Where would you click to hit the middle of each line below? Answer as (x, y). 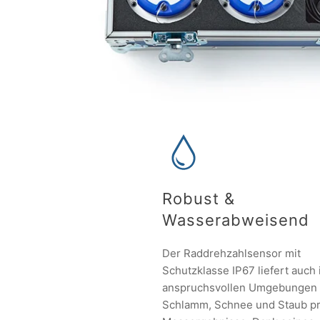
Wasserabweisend (236, 220)
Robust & (199, 199)
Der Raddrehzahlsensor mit (231, 254)
